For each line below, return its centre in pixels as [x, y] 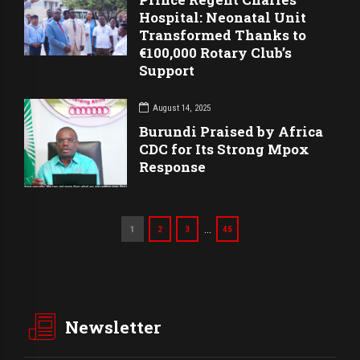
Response [173, 166]
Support [167, 71]
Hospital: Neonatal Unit [223, 18]
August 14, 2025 [182, 108]
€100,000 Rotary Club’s [216, 53]
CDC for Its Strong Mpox [225, 149]
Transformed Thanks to [223, 35]
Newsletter [113, 327]
